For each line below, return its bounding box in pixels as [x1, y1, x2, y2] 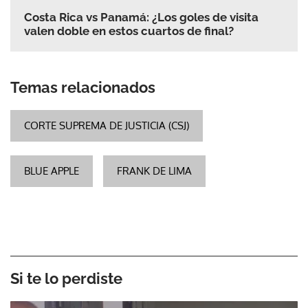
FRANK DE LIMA [117, 164, 192, 178]
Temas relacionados [10, 78, 155, 97]
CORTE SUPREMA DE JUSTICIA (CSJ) [24, 119, 189, 133]
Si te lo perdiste [10, 269, 122, 288]
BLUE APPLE [24, 164, 79, 178]
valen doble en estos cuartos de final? [24, 24, 234, 38]
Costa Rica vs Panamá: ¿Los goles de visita [24, 10, 258, 25]
